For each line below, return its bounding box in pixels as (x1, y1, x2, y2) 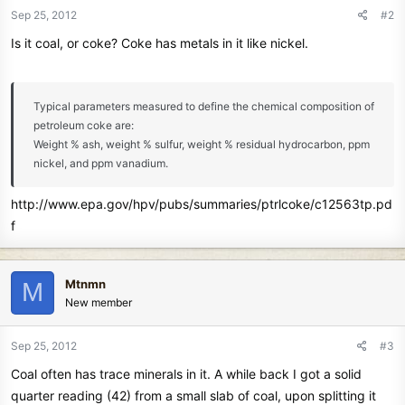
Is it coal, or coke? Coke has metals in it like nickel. (11, 34, 308, 51)
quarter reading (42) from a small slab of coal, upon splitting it (11, 387, 376, 403)
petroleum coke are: (33, 118, 134, 132)
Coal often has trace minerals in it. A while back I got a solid (11, 365, 362, 381)
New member (65, 295, 132, 309)
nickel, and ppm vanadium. (33, 155, 168, 170)
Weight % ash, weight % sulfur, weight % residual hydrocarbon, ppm (33, 137, 370, 151)
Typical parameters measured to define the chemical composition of (33, 99, 374, 113)
